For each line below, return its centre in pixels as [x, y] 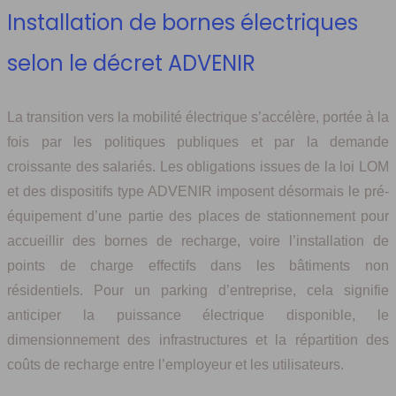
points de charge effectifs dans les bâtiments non [198, 266]
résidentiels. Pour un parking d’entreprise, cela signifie [198, 291]
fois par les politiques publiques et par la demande [198, 142]
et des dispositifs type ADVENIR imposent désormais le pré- [198, 192]
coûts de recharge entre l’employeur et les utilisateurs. [175, 365]
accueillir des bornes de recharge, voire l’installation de [198, 241]
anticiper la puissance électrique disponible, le [198, 316]
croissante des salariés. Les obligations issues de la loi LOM [198, 167]
